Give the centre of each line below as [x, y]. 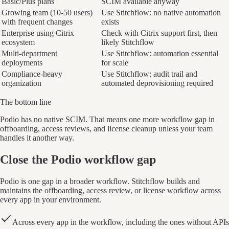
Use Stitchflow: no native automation [161, 13]
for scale [115, 63]
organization [21, 83]
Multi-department [29, 54]
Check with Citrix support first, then [159, 33]
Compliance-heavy [32, 74]
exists [110, 22]
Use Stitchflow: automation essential [160, 54]
